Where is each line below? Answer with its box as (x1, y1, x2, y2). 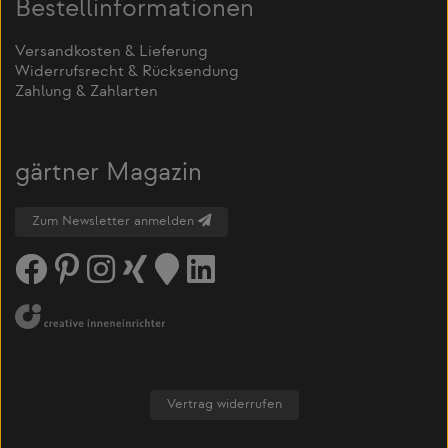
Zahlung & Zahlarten (15, 84, 158, 102)
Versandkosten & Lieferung (15, 44, 208, 62)
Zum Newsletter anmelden (32, 214, 198, 229)
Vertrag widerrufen (166, 397, 282, 412)
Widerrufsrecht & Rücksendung (15, 64, 239, 82)
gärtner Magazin (15, 160, 202, 188)
